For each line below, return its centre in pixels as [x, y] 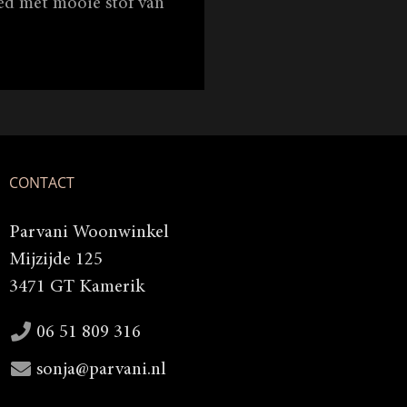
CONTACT [42, 182]
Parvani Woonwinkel [89, 232]
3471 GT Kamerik [77, 287]
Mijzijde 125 [56, 259]
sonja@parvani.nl [101, 369]
